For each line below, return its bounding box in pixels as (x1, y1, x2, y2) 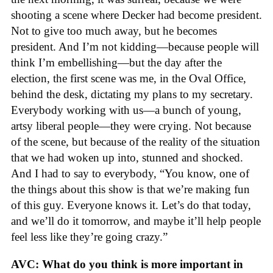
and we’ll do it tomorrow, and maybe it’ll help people (11, 214, 261, 228)
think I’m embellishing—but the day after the (11, 56, 222, 69)
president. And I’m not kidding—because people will (11, 40, 259, 54)
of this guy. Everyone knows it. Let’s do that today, (11, 199, 251, 212)
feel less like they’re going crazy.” (11, 230, 168, 244)
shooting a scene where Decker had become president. (11, 9, 262, 22)
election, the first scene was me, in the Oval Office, (11, 72, 246, 85)
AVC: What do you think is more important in (11, 258, 243, 271)
